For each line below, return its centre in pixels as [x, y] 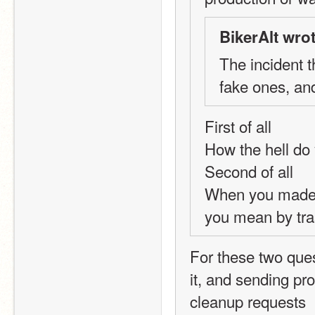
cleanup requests [248, 301]
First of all [238, 126]
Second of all [249, 171]
